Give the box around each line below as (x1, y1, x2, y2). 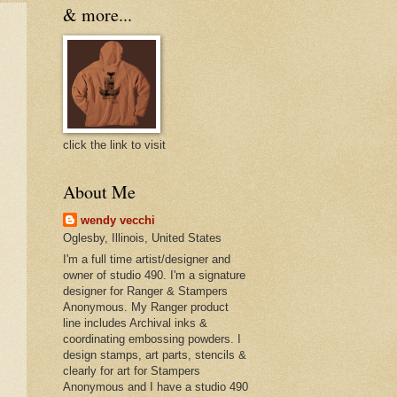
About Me (63, 180, 136, 205)
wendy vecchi (81, 214, 155, 228)
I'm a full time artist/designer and (63, 253, 230, 267)
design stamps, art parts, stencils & (63, 348, 246, 362)
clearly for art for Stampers (63, 364, 200, 378)
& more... (63, 3, 132, 27)
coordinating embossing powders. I (63, 332, 241, 346)
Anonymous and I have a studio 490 (63, 380, 248, 394)
